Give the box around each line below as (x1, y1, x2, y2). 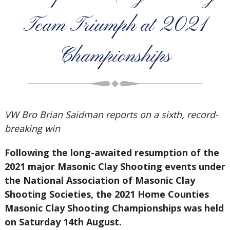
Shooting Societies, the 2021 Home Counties (4, 188, 209, 200)
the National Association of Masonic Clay (4, 174, 195, 186)
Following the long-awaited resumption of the (4, 146, 219, 159)
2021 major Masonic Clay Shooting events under (4, 160, 225, 172)
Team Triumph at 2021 (23, 13, 206, 39)
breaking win (4, 122, 60, 135)
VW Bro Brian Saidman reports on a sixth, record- (4, 108, 218, 121)
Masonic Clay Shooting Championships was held (4, 202, 224, 214)
